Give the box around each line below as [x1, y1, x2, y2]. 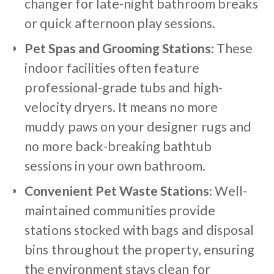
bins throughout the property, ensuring [24, 241, 254, 257]
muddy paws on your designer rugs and [24, 118, 251, 135]
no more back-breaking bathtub [24, 138, 212, 154]
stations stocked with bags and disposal [24, 221, 254, 238]
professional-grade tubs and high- [24, 79, 223, 95]
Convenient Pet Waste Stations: [24, 182, 212, 199]
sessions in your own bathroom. [24, 157, 206, 174]
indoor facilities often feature [24, 59, 199, 76]
